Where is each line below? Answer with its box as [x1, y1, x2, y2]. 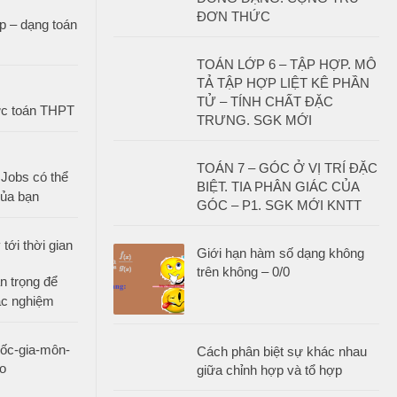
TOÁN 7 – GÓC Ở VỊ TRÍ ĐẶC [197, 160, 378, 175]
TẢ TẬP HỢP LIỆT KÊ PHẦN [197, 75, 370, 90]
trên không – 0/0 [197, 264, 290, 279]
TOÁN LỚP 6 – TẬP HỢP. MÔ [197, 57, 377, 72]
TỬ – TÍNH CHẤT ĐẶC [197, 94, 333, 109]
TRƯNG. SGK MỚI [197, 113, 312, 128]
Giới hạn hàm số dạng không [197, 245, 364, 261]
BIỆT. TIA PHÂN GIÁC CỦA [197, 179, 359, 194]
